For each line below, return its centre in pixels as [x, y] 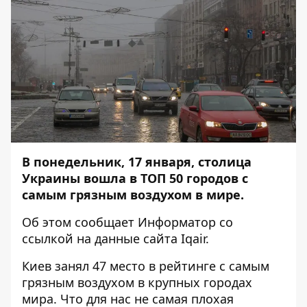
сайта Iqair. [174, 239]
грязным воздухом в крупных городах [137, 283]
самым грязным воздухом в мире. [133, 195]
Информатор [177, 222]
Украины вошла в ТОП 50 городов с [135, 179]
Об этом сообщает [80, 222]
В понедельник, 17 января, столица [137, 162]
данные [117, 239]
